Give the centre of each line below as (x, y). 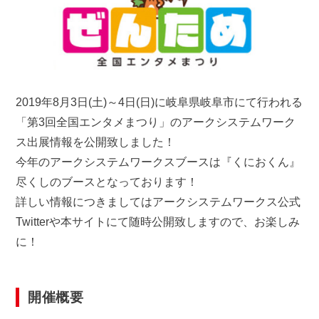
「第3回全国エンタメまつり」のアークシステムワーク (156, 122)
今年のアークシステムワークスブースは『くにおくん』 (158, 162)
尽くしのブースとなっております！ (107, 182)
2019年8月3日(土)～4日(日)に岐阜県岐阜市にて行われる (159, 102)
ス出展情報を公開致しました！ (96, 142)
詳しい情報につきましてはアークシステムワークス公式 (158, 202)
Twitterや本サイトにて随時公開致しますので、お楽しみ (158, 221)
